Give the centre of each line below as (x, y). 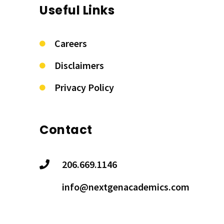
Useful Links (77, 10)
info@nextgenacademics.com (126, 187)
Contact (66, 130)
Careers (71, 43)
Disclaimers (79, 65)
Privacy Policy (84, 87)
